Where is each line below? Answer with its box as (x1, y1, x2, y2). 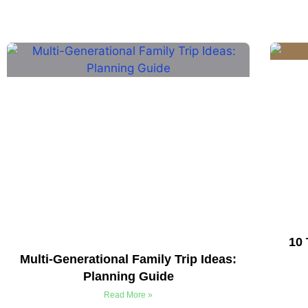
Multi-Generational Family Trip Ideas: (20, 252, 237, 267)
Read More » (104, 290, 153, 300)
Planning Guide (82, 269, 174, 284)
